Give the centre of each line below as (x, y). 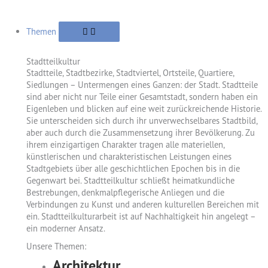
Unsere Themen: (56, 246)
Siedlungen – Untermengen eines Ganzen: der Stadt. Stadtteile (142, 85)
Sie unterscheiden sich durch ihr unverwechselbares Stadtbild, (141, 121)
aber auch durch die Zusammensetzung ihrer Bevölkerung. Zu (140, 133)
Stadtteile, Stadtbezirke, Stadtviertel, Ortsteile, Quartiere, (130, 73)
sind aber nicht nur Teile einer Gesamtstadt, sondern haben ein (142, 97)
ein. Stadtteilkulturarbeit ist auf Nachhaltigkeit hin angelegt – (141, 217)
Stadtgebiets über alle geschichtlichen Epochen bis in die (133, 169)
